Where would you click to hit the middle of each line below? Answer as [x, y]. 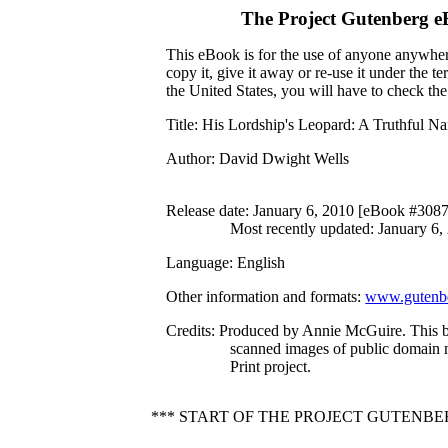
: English [257, 262]
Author [189, 158]
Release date [206, 210]
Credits [189, 330]
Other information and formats [262, 296]
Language [198, 262]
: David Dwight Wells [280, 158]
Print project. [271, 366]
